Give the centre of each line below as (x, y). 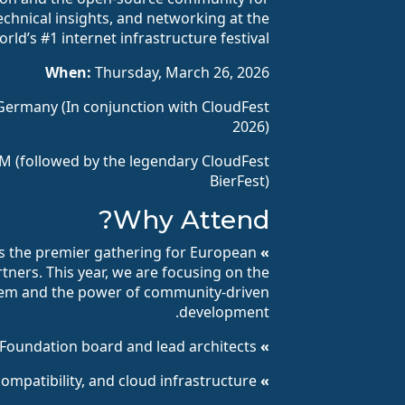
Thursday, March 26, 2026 (180, 73)
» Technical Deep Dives (263, 381)
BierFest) (240, 181)
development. (224, 312)
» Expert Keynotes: (263, 347)
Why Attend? (191, 220)
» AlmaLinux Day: (263, 253)
